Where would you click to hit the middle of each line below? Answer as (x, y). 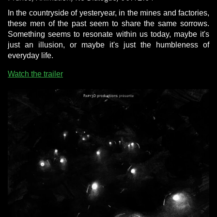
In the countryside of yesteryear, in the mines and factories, (108, 13)
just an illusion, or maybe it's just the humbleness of (108, 45)
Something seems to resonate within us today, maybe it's (108, 34)
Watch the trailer (35, 74)
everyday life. (31, 56)
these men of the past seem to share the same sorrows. (108, 24)
